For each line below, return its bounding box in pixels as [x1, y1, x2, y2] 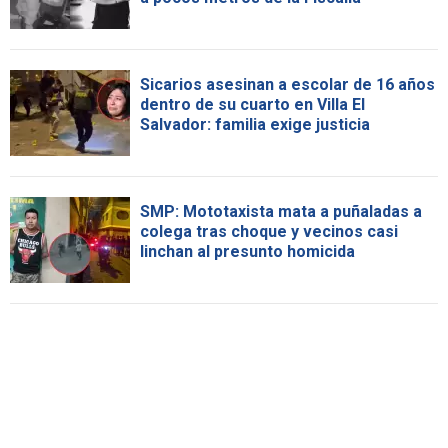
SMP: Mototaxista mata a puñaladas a [140, 202, 422, 222]
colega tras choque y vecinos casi [140, 222, 398, 242]
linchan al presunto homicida [140, 242, 355, 262]
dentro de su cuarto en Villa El [140, 95, 365, 115]
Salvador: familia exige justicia [140, 115, 370, 135]
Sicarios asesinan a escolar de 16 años [140, 75, 435, 95]
